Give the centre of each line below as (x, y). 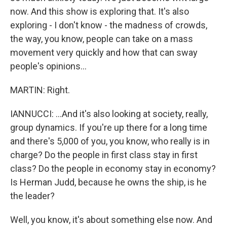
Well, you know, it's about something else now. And (111, 220)
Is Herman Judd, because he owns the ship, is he (108, 182)
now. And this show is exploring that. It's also (100, 11)
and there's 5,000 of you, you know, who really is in (110, 141)
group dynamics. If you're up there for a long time (109, 127)
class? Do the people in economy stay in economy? (113, 168)
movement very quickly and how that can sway (104, 52)
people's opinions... (48, 66)
